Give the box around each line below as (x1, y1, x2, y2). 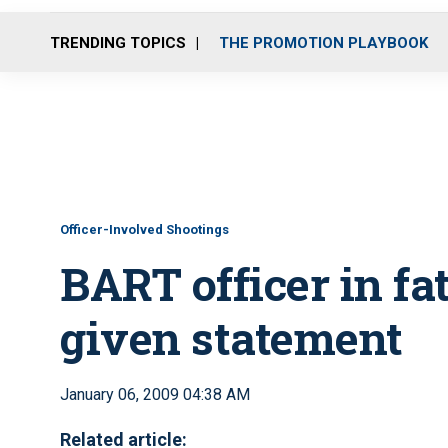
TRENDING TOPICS (50, 33, 186, 52)
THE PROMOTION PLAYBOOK (219, 33, 428, 52)
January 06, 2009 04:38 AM (60, 385, 250, 404)
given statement (60, 308, 403, 367)
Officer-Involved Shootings (60, 222, 229, 237)
